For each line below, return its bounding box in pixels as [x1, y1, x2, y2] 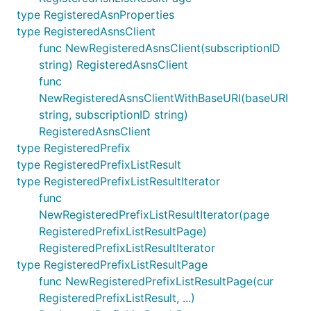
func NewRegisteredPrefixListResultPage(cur [39, 274, 274, 288]
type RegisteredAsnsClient [17, 24, 155, 38]
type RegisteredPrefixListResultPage [17, 258, 208, 271]
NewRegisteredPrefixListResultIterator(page [39, 208, 269, 221]
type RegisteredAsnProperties [17, 8, 174, 22]
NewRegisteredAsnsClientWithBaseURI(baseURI [39, 91, 288, 105]
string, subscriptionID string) [39, 108, 188, 121]
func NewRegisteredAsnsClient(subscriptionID [39, 41, 280, 55]
